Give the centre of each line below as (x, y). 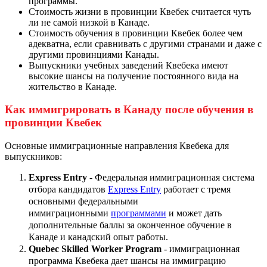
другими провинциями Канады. (94, 54)
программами (139, 213)
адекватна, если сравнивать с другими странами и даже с (145, 44)
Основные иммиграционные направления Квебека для (117, 146)
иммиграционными (70, 213)
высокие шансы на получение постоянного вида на (133, 76)
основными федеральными (83, 201)
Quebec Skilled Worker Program (95, 249)
